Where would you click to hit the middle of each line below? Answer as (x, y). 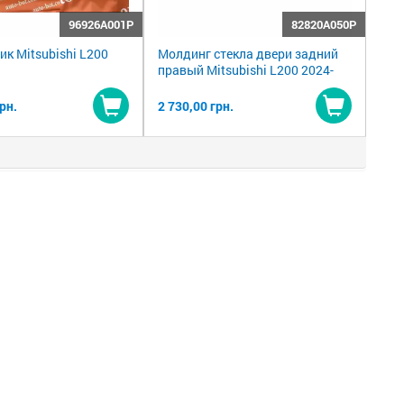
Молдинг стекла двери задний (248, 54)
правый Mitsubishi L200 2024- (245, 70)
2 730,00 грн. (195, 106)
